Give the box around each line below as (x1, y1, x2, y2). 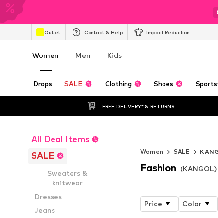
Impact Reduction (146, 29, 190, 35)
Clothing (105, 80, 132, 88)
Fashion (140, 162, 176, 174)
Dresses (35, 192, 62, 200)
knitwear (52, 179, 83, 187)
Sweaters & (47, 169, 88, 177)
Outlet (44, 29, 60, 35)
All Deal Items (31, 134, 90, 144)
